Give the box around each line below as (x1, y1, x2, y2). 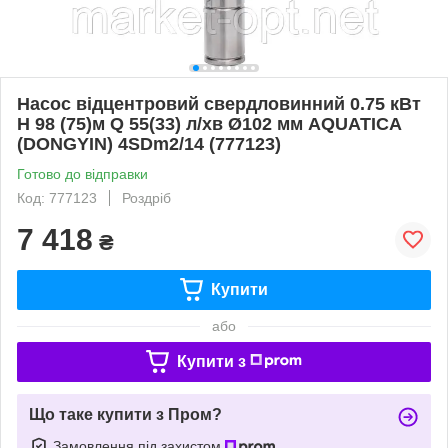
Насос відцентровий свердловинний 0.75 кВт (17, 93, 421, 114)
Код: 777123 (17, 189, 97, 206)
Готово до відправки (17, 165, 148, 182)
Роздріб (122, 189, 171, 206)
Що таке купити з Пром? (29, 405, 222, 423)
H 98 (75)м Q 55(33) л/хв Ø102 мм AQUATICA (17, 113, 401, 134)
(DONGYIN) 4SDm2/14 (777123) (17, 133, 281, 154)
